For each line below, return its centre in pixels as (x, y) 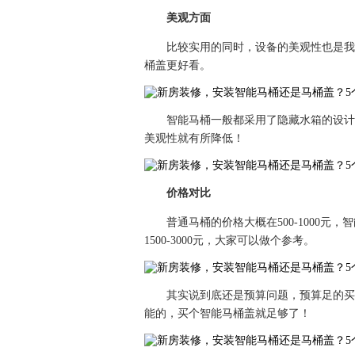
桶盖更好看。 (177, 65)
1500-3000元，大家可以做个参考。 (229, 240)
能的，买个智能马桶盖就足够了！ (227, 313)
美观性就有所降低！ (194, 138)
